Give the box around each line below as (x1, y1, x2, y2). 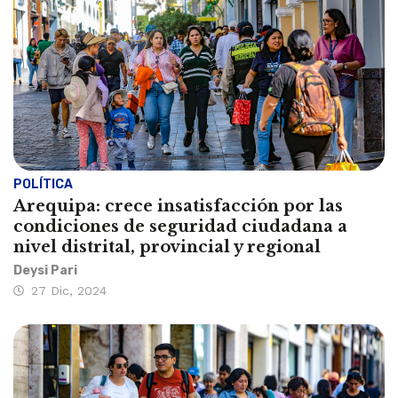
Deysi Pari (13, 263, 77, 279)
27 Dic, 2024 (31, 283, 107, 298)
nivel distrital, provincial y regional (13, 237, 321, 258)
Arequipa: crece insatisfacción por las (13, 196, 343, 217)
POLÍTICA (13, 177, 73, 193)
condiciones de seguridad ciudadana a (13, 217, 347, 237)
